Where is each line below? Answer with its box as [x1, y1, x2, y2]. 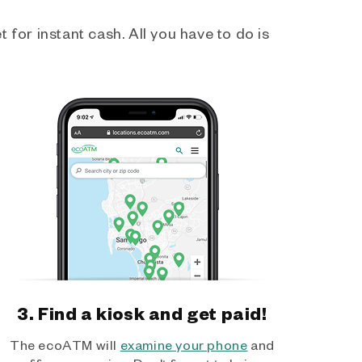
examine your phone [120, 336, 248, 353]
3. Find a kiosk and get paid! [17, 301, 267, 324]
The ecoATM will [10, 336, 120, 353]
